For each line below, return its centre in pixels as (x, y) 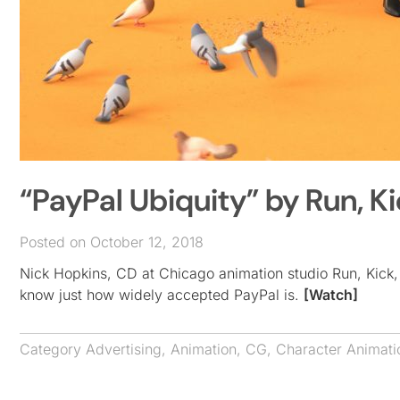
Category (53, 349)
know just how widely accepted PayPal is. (162, 294)
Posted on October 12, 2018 (112, 242)
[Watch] (331, 294)
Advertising (124, 349)
